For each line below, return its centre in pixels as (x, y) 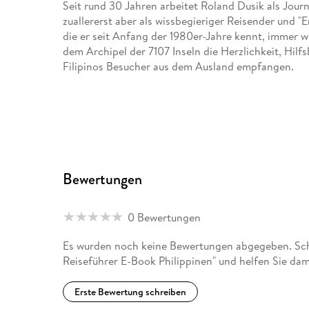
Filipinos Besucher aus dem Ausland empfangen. (179, 66)
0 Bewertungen (165, 217)
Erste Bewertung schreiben (131, 292)
